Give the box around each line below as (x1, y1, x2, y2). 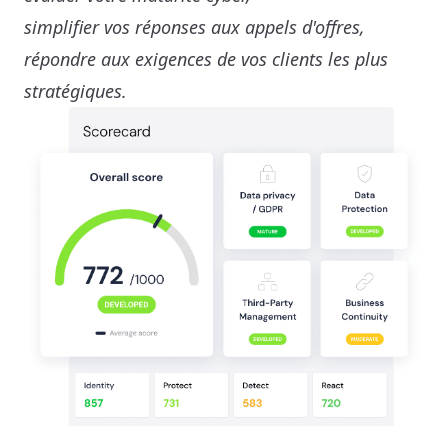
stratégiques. (24, 79, 127, 103)
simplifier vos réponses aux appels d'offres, (24, 15, 365, 39)
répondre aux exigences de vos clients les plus (24, 47, 388, 71)
